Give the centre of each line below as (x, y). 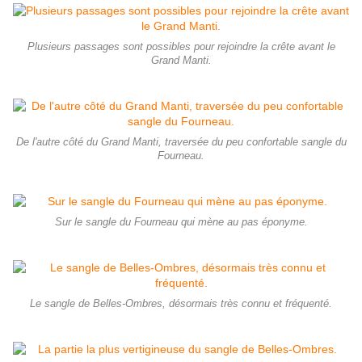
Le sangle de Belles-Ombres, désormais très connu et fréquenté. (181, 303)
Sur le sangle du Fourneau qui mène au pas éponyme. (181, 222)
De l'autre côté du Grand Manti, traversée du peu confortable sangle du (181, 142)
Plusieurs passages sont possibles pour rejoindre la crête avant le (181, 46)
